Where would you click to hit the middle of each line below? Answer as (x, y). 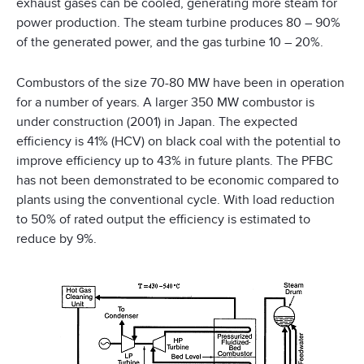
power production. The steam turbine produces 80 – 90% (178, 22)
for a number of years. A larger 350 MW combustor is (165, 102)
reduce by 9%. (56, 238)
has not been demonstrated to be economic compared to (178, 180)
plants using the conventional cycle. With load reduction (175, 199)
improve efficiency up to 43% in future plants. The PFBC (175, 160)
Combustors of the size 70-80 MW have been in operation (180, 82)
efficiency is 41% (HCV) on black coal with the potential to (178, 141)
